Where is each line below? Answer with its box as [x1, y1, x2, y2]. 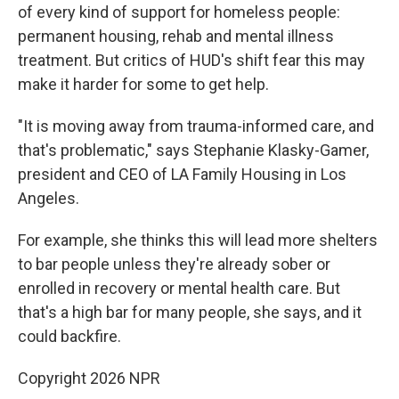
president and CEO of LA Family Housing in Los [18, 165, 346, 184]
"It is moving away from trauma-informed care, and [18, 117, 374, 136]
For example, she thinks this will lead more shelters [18, 231, 378, 250]
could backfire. [18, 327, 121, 346]
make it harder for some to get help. [18, 75, 269, 94]
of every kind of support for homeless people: [18, 3, 340, 22]
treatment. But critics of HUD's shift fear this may [18, 51, 365, 70]
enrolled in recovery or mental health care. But [18, 279, 340, 298]
